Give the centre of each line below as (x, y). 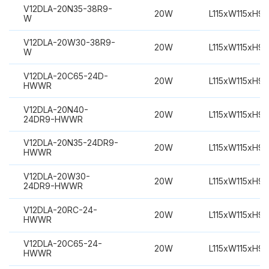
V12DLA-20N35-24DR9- (71, 143)
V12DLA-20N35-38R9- (68, 8)
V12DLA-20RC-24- (60, 210)
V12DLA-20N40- (56, 109)
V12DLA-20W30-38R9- (69, 42)
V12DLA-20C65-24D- (65, 76)
